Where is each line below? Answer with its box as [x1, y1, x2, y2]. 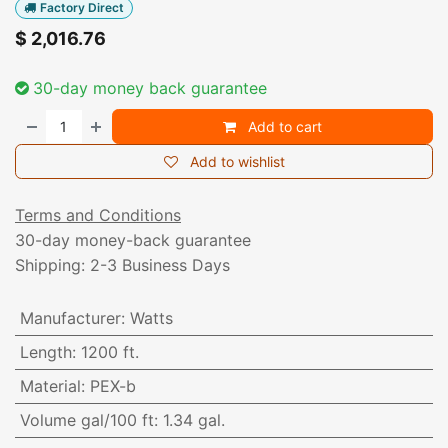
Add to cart [244, 118, 323, 136]
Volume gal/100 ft [19, 410, 154, 431]
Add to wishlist [189, 153, 285, 171]
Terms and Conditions [15, 205, 181, 226]
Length [19, 342, 72, 363]
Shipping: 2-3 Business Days [15, 255, 230, 276]
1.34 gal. [162, 410, 225, 431]
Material [19, 376, 81, 397]
